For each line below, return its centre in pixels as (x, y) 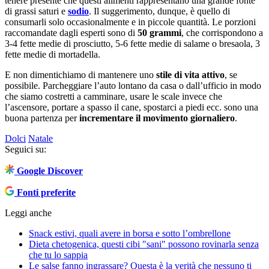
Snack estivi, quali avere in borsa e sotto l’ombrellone (130, 233)
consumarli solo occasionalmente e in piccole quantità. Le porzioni (130, 22)
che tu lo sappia (58, 255)
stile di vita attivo (190, 74)
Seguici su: (26, 149)
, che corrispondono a (222, 32)
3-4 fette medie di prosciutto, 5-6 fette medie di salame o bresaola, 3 (132, 43)
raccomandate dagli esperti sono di (71, 32)
